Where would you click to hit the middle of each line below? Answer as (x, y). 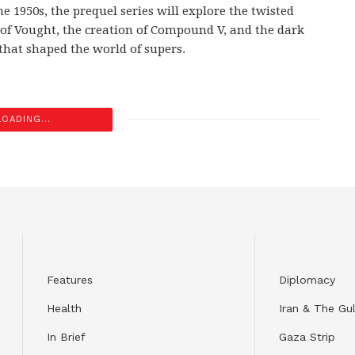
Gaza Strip (307, 336)
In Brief (66, 336)
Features (70, 279)
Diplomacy (309, 279)
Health (64, 308)
